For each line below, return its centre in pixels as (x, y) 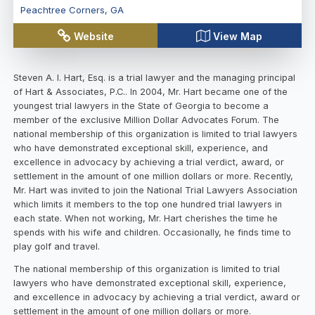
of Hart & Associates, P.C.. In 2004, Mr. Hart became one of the (151, 91)
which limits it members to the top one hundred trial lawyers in (148, 204)
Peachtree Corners (62, 10)
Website (94, 36)
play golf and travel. (57, 246)
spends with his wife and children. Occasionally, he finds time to (153, 232)
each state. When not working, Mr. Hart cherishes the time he (146, 218)
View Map (238, 36)
